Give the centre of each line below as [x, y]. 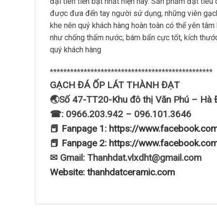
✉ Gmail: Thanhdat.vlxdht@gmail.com [126, 157]
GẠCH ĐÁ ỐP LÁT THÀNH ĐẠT [115, 85]
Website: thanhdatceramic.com [112, 172]
